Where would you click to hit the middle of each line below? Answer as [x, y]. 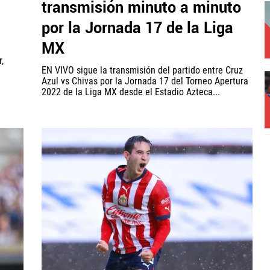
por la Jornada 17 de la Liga [137, 29]
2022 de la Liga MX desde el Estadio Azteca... [131, 92]
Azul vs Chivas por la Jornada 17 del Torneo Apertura [145, 81]
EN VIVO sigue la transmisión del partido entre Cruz [142, 71]
